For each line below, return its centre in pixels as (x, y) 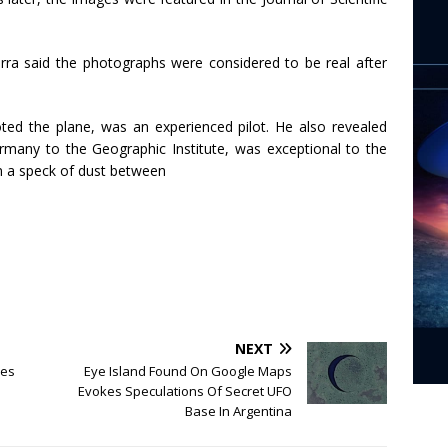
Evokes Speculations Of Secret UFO (185, 391)
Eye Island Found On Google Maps (188, 371)
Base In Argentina (239, 411)
